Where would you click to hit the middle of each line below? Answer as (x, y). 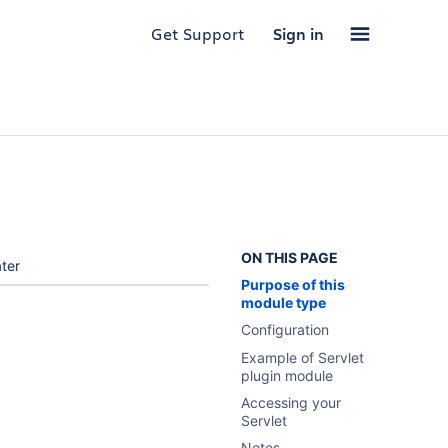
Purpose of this (293, 284)
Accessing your (291, 402)
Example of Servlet (303, 357)
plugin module (287, 375)
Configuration (285, 329)
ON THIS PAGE (290, 257)
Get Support (198, 33)
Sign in (298, 34)
